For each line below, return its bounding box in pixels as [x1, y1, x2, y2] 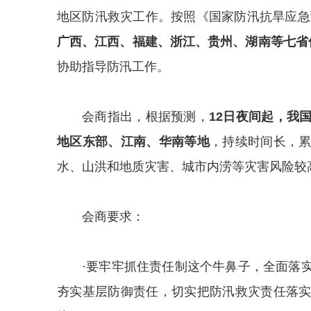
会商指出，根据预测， [82, 110, 210, 124]
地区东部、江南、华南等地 [57, 135, 210, 149]
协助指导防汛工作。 [57, 60, 169, 74]
